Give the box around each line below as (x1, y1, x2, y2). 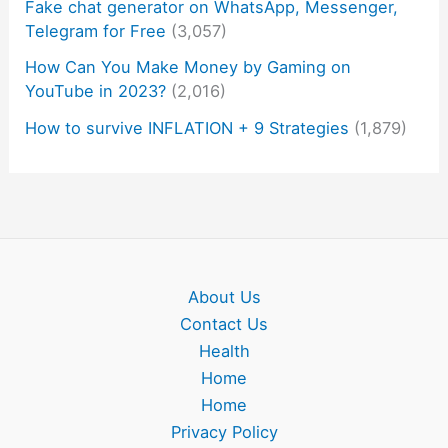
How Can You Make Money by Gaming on (25, 57, 352, 78)
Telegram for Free (25, 21, 167, 42)
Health (198, 341, 250, 362)
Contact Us (180, 314, 268, 335)
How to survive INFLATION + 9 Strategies (25, 117, 350, 138)
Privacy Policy (170, 422, 278, 443)
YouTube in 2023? (25, 81, 167, 102)
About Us (187, 287, 261, 308)
